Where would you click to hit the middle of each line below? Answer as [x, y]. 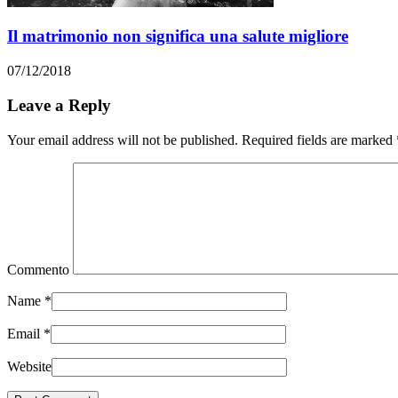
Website [29, 366]
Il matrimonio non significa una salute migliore [178, 36]
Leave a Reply [59, 105]
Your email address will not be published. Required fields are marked [202, 139]
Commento [38, 269]
